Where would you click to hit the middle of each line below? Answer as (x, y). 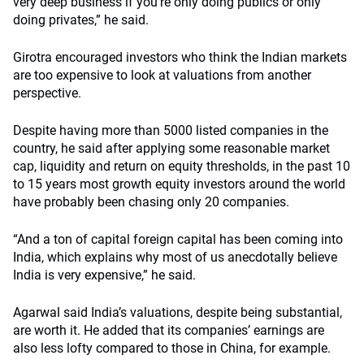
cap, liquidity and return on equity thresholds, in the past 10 (182, 166)
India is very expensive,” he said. (106, 275)
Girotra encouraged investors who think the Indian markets (180, 57)
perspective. (49, 93)
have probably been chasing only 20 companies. (153, 202)
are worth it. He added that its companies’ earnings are (169, 330)
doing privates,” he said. (81, 20)
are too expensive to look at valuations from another (162, 75)
